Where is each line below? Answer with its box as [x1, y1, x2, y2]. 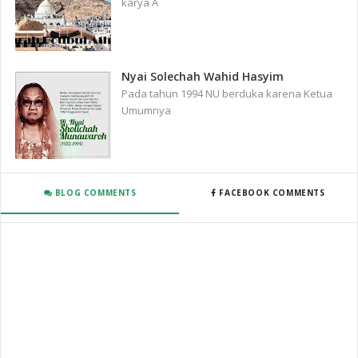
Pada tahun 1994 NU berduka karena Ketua [121, 86, 333, 101]
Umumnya [121, 102, 172, 117]
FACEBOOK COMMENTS [216, 187, 325, 199]
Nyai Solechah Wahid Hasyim [121, 68, 284, 84]
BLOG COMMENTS [52, 187, 137, 199]
